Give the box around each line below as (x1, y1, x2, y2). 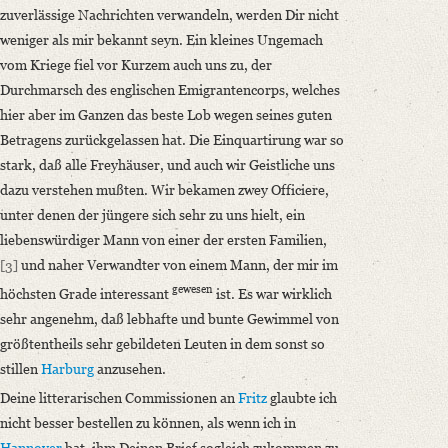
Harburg (41, 360, 94, 377)
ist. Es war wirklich (213, 285, 332, 302)
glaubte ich (267, 389, 337, 407)
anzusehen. (94, 360, 166, 377)
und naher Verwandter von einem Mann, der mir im (18, 256, 338, 274)
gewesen (172, 282, 213, 297)
